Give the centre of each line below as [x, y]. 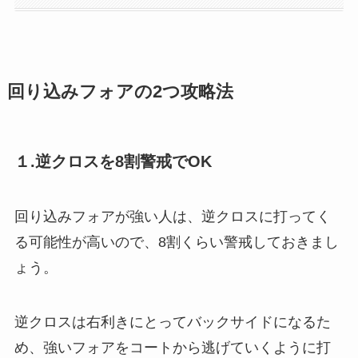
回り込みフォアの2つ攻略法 [120, 91]
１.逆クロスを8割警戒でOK [113, 161]
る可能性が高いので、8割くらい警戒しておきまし [176, 243]
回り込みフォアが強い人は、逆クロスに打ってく [172, 217]
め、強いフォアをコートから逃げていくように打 [172, 348]
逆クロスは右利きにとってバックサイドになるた [172, 322]
